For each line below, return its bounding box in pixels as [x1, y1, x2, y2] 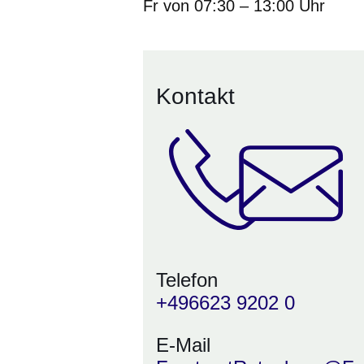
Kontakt [156, 84, 235, 110]
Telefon [156, 269, 218, 291]
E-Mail [156, 334, 210, 356]
